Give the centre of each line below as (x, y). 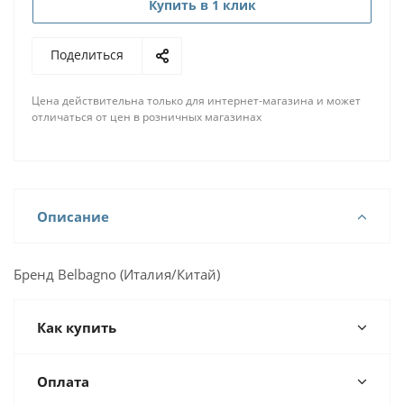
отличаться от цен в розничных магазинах (147, 117)
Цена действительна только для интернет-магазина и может (196, 101)
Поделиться (87, 55)
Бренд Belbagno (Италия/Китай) (117, 274)
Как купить (77, 327)
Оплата (63, 381)
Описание (73, 216)
